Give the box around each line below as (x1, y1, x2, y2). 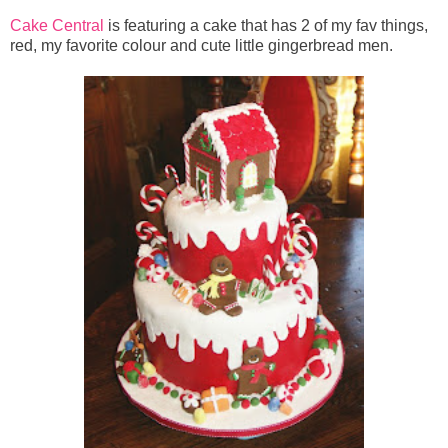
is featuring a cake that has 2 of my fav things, (108, 17, 428, 35)
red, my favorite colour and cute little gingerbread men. (10, 37, 397, 55)
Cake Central (10, 17, 108, 35)
